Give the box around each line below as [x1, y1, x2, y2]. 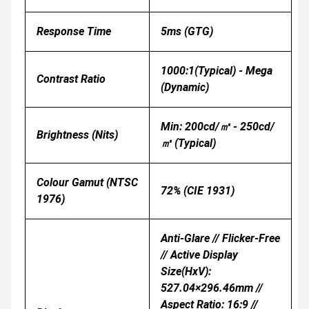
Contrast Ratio [37, 72, 106, 86]
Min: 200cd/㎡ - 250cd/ [161, 120, 275, 134]
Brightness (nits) [37, 128, 118, 142]
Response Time [37, 25, 111, 39]
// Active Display [161, 248, 238, 262]
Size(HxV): [161, 265, 211, 279]
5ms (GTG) [161, 25, 213, 39]
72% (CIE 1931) [161, 184, 235, 198]
